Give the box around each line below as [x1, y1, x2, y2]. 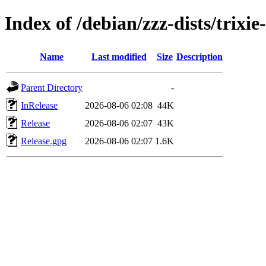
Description [176, 51, 223, 62]
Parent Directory [21, 82, 83, 93]
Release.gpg [21, 135, 66, 146]
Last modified [91, 51, 147, 62]
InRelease [21, 100, 58, 110]
